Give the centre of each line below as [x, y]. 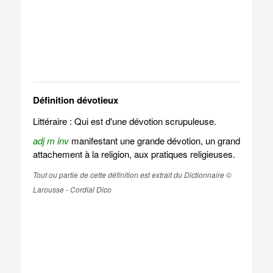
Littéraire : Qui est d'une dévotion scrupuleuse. [124, 121]
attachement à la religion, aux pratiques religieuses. [134, 154]
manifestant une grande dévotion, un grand [154, 140]
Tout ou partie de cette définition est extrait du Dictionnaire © [132, 175]
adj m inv [51, 140]
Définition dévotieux [75, 100]
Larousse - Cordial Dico [72, 189]
